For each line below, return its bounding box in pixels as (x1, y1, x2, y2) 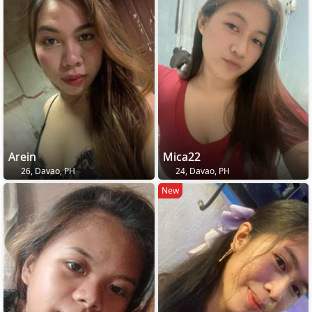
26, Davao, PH (19, 164, 75, 177)
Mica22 (162, 148, 201, 164)
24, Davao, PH (173, 164, 230, 177)
